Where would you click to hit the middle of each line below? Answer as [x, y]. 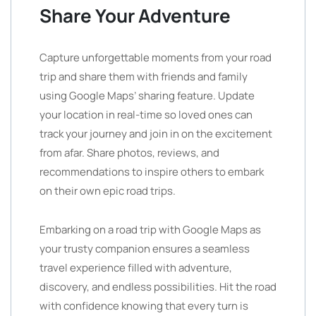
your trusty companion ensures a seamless [145, 249]
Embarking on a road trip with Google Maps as [150, 230]
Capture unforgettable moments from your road [156, 57]
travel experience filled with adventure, [136, 268]
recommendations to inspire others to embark [152, 172]
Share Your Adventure [135, 16]
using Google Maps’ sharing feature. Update [147, 96]
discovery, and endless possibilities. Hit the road [158, 287]
